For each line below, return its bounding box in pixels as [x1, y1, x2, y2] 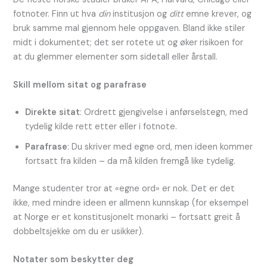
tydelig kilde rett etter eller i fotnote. [25, 121, 178, 133]
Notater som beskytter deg [13, 254, 134, 266]
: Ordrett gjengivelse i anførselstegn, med [80, 107, 249, 119]
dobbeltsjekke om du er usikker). [13, 226, 144, 238]
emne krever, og [184, 8, 252, 20]
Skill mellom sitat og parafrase [13, 79, 147, 91]
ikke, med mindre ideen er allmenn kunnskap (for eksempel [13, 197, 249, 209]
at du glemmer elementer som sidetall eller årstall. [13, 51, 218, 63]
